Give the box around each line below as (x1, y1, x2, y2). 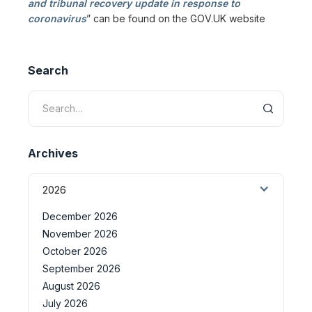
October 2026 (42, 244, 107, 257)
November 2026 (42, 227, 118, 240)
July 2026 (42, 297, 88, 309)
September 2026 (42, 262, 120, 274)
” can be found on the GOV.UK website (86, 12, 265, 24)
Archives (28, 146, 78, 160)
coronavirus (28, 12, 86, 24)
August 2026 (42, 279, 100, 292)
